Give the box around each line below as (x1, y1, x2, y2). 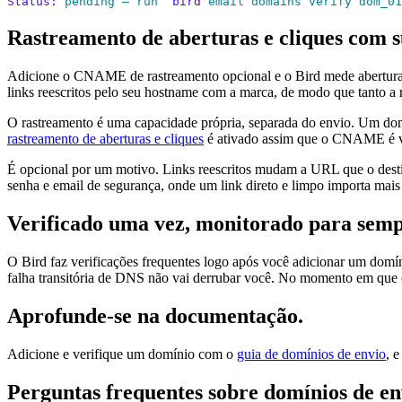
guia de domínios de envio (237, 345, 386, 362)
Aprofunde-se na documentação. (7, 303, 303, 328)
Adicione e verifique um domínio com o (7, 345, 237, 362)
